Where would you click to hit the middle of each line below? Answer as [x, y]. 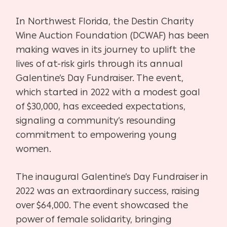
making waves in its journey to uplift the [106, 50]
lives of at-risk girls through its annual [100, 64]
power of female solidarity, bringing [94, 220]
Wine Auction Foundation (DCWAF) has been [113, 36]
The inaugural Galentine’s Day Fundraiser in [112, 177]
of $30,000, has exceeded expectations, [101, 107]
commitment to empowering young [97, 135]
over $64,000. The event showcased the [102, 205]
